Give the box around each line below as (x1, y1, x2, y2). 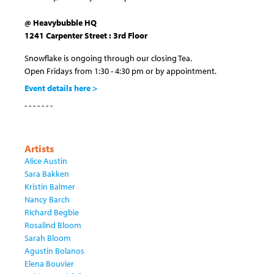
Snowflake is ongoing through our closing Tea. (24, 52, 192, 64)
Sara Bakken (24, 168, 69, 179)
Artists (24, 141, 54, 155)
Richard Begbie (24, 206, 79, 218)
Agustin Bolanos (24, 245, 84, 256)
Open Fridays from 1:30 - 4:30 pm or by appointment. (24, 65, 217, 76)
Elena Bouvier (24, 257, 74, 269)
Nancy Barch (24, 193, 70, 205)
